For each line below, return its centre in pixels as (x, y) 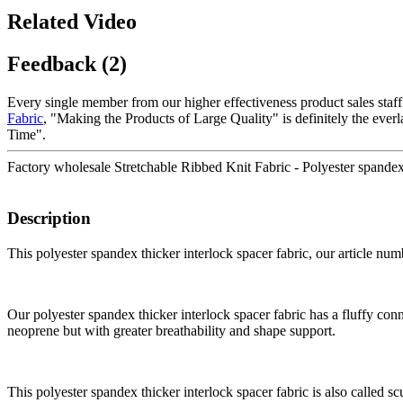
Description (49, 218)
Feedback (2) (67, 64)
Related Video (72, 22)
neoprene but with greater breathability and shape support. (171, 330)
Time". (27, 135)
